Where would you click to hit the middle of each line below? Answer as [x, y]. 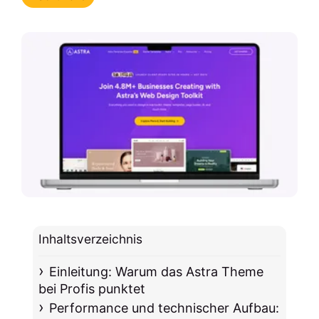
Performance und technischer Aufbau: [164, 308]
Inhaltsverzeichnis [91, 239]
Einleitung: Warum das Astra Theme [156, 272]
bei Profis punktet [92, 289]
